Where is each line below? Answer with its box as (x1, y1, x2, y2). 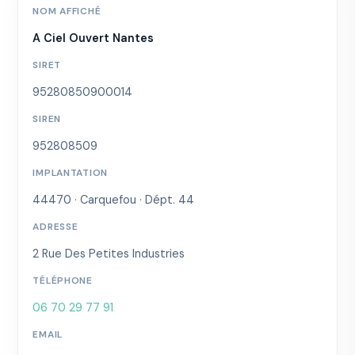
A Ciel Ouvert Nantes (32, 30, 155, 45)
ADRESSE (32, 219, 78, 233)
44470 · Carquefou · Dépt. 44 (32, 192, 195, 207)
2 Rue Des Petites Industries (32, 246, 185, 261)
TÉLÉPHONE (32, 273, 93, 287)
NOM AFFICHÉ (32, 4, 101, 17)
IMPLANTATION (32, 166, 109, 179)
